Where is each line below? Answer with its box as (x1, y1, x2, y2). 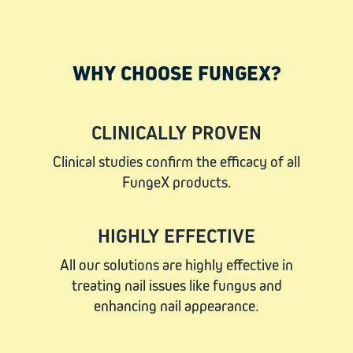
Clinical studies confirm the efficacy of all (53, 153, 300, 170)
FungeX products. (121, 173, 232, 191)
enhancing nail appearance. (94, 297, 259, 314)
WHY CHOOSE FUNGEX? (72, 61, 281, 86)
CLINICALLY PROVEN (91, 121, 262, 144)
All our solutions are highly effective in (60, 256, 293, 273)
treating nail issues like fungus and (71, 277, 282, 294)
